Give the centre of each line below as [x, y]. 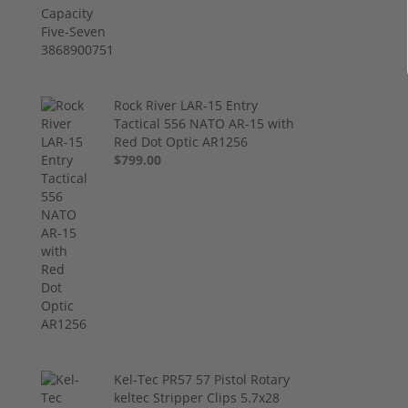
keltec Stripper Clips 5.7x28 [197, 397]
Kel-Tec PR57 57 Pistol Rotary [202, 379]
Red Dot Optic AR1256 [181, 141]
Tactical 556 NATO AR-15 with [204, 123]
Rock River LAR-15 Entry [186, 105]
